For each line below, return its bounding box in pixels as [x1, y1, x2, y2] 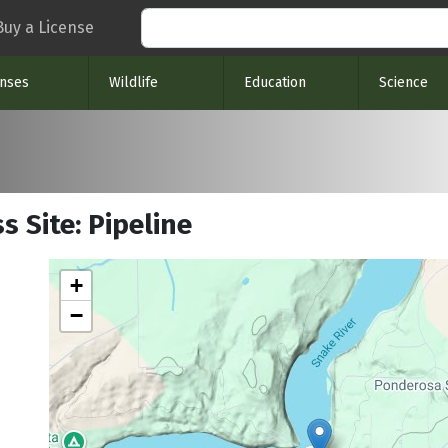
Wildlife [109, 73, 158, 91]
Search [140, 14, 202, 38]
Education [244, 73, 306, 91]
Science [379, 73, 428, 91]
